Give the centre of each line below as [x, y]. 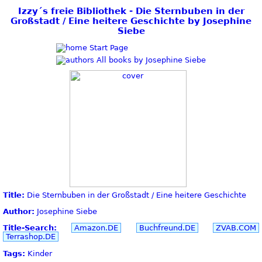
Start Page [108, 47]
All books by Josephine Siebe [150, 60]
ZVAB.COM [236, 228]
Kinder [39, 253]
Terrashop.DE [31, 237]
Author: [19, 212]
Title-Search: [30, 228]
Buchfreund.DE [167, 228]
